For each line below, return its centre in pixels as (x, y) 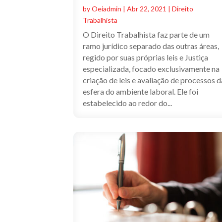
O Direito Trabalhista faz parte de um (146, 35)
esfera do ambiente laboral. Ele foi (141, 92)
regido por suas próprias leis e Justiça (146, 57)
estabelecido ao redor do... (128, 103)
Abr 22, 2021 (147, 9)
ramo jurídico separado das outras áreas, (151, 46)
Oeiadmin (107, 9)
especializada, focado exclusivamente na (151, 69)
